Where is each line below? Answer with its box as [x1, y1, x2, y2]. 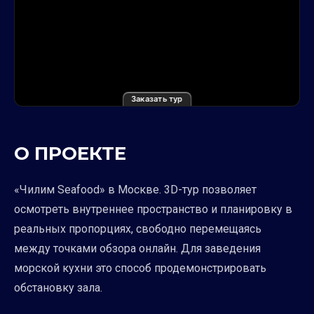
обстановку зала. [14, 280, 102, 294]
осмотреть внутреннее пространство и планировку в [14, 202, 292, 216]
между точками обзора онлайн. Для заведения [14, 241, 261, 255]
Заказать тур [131, 93, 183, 104]
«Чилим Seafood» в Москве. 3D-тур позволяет [14, 182, 257, 196]
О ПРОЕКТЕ [14, 142, 126, 165]
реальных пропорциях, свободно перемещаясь [14, 221, 261, 235]
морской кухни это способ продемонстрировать [14, 261, 266, 275]
